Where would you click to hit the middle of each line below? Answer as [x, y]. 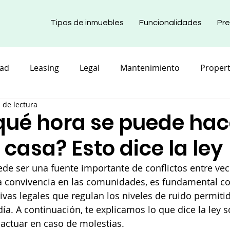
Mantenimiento [150, 68]
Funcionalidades [170, 23]
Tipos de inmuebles [87, 23]
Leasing [44, 68]
